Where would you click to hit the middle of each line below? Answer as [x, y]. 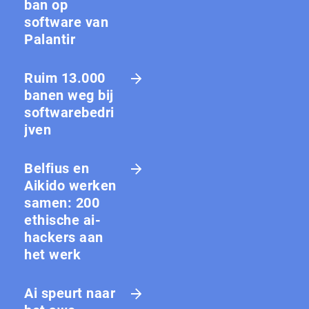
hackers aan [64, 237]
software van [66, 22]
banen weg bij [69, 95]
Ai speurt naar [70, 293]
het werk [52, 254]
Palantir [50, 39]
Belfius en [57, 168]
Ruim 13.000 [65, 78]
